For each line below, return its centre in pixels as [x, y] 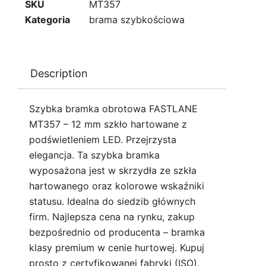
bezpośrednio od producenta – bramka [117, 232]
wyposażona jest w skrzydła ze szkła [113, 171]
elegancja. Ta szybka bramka [94, 155]
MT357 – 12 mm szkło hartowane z [108, 124]
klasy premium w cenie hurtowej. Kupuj [117, 248]
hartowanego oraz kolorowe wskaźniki [117, 186]
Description [59, 73]
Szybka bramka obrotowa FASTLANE [113, 109]
